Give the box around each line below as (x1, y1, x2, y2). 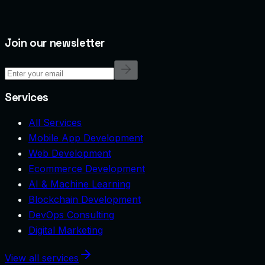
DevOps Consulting (28, 208, 114, 221)
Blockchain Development (28, 193, 141, 205)
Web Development (28, 147, 111, 159)
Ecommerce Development (28, 162, 145, 174)
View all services (5, 251, 79, 264)
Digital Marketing (28, 224, 103, 236)
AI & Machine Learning (28, 177, 131, 190)
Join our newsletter (5, 36, 105, 50)
